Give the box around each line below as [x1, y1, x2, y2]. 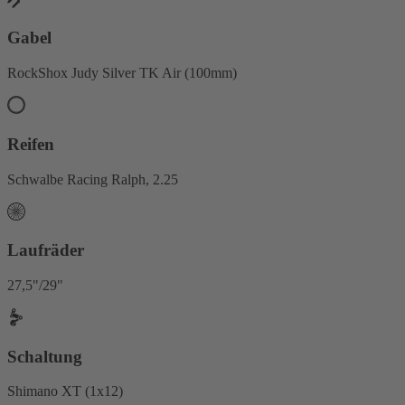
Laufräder [7, 240, 84, 260]
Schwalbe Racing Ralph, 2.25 [7, 171, 178, 187]
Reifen [7, 134, 54, 154]
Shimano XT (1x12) [7, 383, 123, 400]
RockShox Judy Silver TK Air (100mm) [7, 65, 237, 81]
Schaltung [7, 346, 82, 366]
